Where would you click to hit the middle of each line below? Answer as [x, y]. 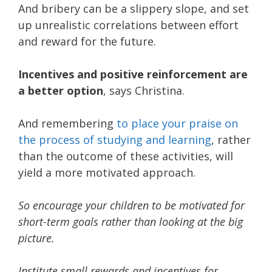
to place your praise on [177, 124]
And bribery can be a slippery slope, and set [134, 9]
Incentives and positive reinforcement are [133, 74]
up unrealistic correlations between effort [128, 25]
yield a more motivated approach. [107, 173]
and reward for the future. [87, 42]
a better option [61, 91]
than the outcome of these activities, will [126, 156]
